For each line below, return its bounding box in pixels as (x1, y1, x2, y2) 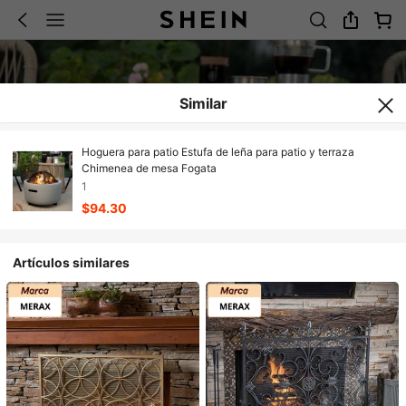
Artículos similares (13, 255, 130, 270)
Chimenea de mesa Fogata (81, 161, 217, 176)
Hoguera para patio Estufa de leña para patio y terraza (81, 145, 354, 159)
